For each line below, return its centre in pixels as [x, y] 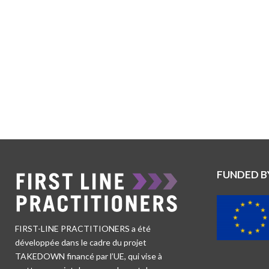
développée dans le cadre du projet [81, 242]
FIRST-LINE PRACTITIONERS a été [83, 228]
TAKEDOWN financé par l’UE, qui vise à [89, 256]
